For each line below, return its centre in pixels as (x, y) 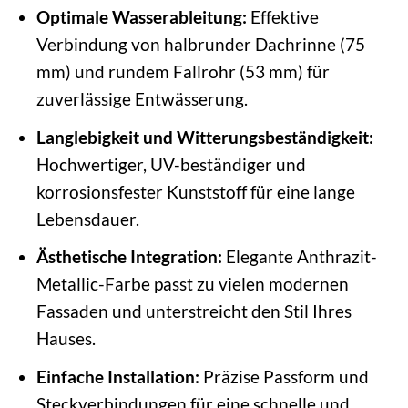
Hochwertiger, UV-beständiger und (171, 164)
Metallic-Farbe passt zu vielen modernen (192, 284)
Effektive (282, 17)
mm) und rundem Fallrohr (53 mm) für (183, 72)
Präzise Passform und (284, 376)
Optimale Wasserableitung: (141, 17)
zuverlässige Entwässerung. (142, 99)
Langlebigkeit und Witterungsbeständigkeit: (204, 137)
